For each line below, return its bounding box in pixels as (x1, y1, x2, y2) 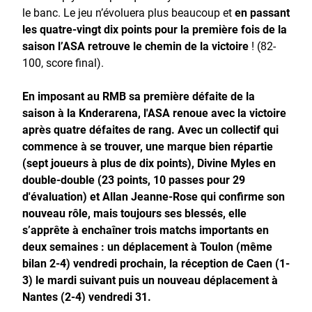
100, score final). (22, 54, 104, 70)
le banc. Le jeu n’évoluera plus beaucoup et (22, 4, 235, 19)
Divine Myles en (194, 155, 276, 170)
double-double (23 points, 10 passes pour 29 (22, 171, 245, 187)
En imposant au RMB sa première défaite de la (22, 88, 255, 103)
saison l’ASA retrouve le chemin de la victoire (22, 38, 249, 53)
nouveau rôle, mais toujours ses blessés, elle (22, 205, 247, 220)
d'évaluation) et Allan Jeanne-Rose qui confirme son (22, 188, 285, 203)
